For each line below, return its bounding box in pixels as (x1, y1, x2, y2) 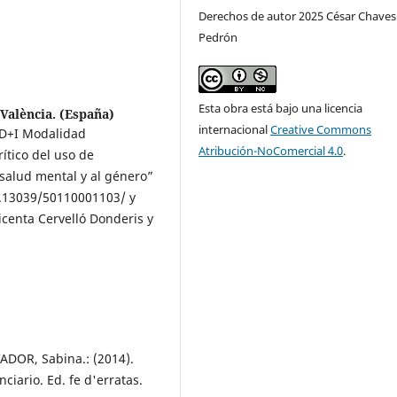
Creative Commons (270, 121, 372, 138)
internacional (198, 121, 271, 138)
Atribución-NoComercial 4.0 (198, 143, 344, 160)
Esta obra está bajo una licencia (198, 100, 363, 117)
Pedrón (198, 29, 238, 46)
